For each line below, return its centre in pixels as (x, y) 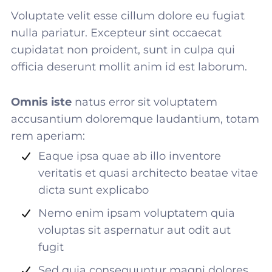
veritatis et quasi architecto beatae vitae (148, 173)
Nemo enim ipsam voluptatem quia (137, 213)
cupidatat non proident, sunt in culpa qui (123, 50)
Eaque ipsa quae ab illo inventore (130, 156)
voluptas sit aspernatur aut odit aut (134, 230)
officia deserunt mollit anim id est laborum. (129, 67)
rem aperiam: (48, 136)
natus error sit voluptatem (144, 102)
